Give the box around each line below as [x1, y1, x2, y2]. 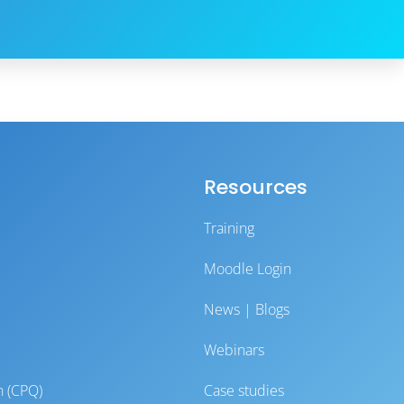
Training [203, 218, 254, 238]
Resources [203, 173, 308, 201]
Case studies [203, 381, 284, 400]
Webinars [203, 340, 264, 360]
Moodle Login [203, 259, 291, 279]
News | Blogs [203, 299, 289, 319]
